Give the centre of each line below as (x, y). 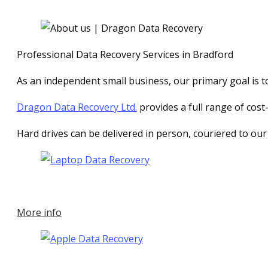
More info (39, 212)
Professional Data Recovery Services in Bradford (125, 54)
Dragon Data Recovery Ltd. (77, 107)
